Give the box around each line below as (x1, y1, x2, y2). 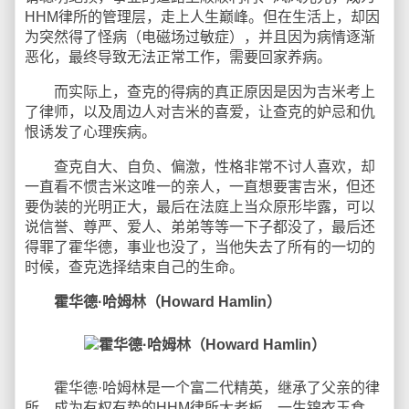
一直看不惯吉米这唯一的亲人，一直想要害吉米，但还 (25, 179, 375, 194)
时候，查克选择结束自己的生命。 (25, 259, 244, 275)
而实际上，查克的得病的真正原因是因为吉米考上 (25, 84, 375, 100)
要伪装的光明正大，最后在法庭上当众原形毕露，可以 (25, 199, 375, 215)
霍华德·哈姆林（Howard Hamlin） (54, 294, 281, 309)
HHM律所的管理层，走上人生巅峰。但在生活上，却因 (25, 9, 380, 25)
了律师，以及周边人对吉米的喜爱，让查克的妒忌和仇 (25, 104, 375, 120)
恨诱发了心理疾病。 (25, 124, 156, 140)
